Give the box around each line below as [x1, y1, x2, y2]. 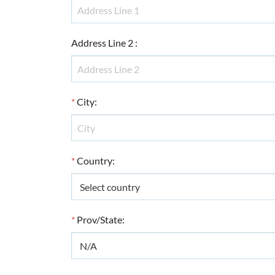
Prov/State [76, 214, 122, 225]
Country [76, 155, 112, 166]
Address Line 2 [71, 37, 133, 48]
